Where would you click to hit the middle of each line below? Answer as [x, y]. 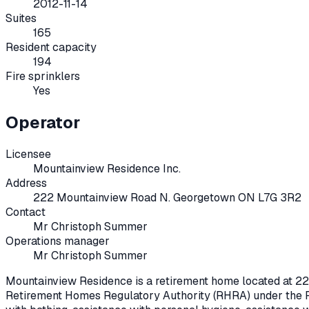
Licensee [28, 154]
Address [26, 183]
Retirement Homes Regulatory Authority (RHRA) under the [154, 295]
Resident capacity [51, 47]
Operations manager [58, 241]
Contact [26, 212]
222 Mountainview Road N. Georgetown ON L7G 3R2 [167, 197]
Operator [43, 122]
